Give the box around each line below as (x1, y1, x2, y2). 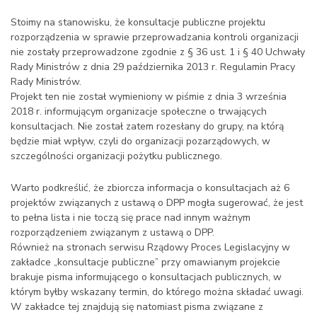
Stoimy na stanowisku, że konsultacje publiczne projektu (11, 16, 265, 29)
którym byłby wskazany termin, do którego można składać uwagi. (11, 285, 304, 299)
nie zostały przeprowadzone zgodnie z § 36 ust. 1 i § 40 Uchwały (11, 45, 305, 59)
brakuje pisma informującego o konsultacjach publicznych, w (11, 270, 282, 284)
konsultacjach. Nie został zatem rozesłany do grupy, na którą (11, 120, 284, 133)
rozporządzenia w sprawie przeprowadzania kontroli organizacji (11, 30, 299, 44)
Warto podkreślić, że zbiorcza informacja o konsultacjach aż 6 (11, 181, 289, 195)
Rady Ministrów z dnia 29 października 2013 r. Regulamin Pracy (11, 60, 295, 74)
